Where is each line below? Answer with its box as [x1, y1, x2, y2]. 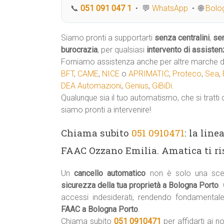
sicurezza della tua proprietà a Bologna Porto [61, 180, 219, 190]
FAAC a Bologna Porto [61, 204, 138, 214]
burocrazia [61, 45, 97, 54]
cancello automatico [74, 168, 146, 178]
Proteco [172, 69, 201, 78]
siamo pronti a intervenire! [61, 105, 151, 114]
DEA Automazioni [61, 81, 121, 90]
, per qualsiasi [97, 45, 146, 54]
